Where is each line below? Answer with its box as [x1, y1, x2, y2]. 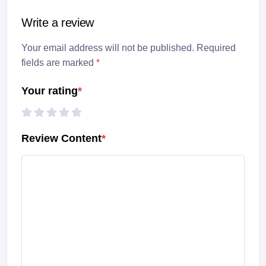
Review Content [21, 132, 102, 145]
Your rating [21, 85, 78, 97]
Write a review [21, 16, 94, 30]
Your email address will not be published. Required [21, 43, 236, 53]
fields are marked [21, 58, 96, 68]
